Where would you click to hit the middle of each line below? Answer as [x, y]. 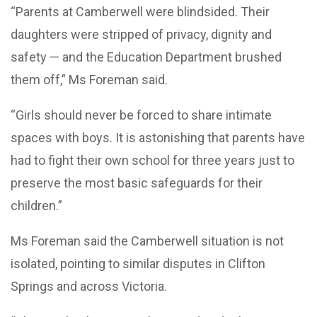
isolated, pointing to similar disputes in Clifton [138, 263]
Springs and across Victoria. [89, 286]
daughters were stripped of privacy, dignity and [141, 34]
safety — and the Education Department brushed [146, 57]
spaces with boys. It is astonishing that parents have [158, 137]
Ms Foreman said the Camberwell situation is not [147, 241]
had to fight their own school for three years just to [152, 160]
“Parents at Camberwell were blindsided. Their [140, 11]
